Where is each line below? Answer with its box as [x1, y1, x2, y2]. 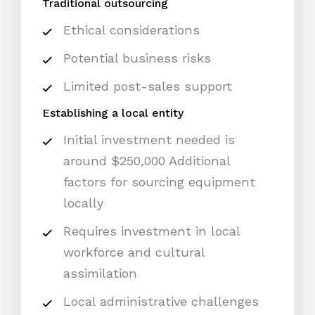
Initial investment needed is [63, 132, 235, 148]
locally [63, 195, 108, 211]
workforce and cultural [63, 245, 205, 260]
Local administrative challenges [63, 294, 259, 309]
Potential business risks [63, 51, 215, 66]
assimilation [63, 266, 141, 281]
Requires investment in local [63, 224, 240, 239]
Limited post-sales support [63, 79, 236, 94]
